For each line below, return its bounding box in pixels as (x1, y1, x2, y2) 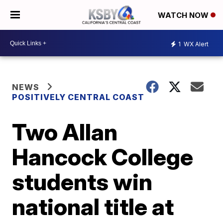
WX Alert (182, 40, 209, 48)
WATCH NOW (158, 10, 211, 20)
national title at (12, 193, 174, 221)
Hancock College (12, 143, 194, 171)
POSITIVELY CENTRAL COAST (12, 92, 145, 102)
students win (12, 168, 153, 196)
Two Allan (12, 118, 118, 146)
